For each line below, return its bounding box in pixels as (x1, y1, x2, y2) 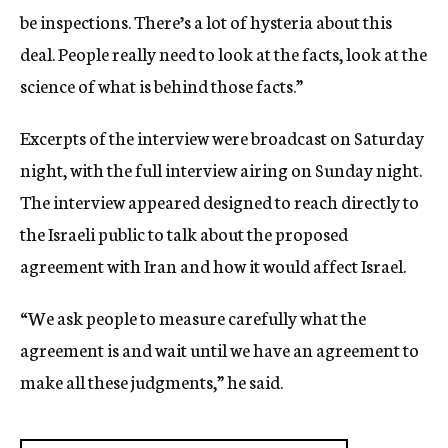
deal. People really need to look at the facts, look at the (20, 40, 427, 66)
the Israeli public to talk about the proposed (20, 220, 348, 246)
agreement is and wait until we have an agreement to (20, 336, 419, 362)
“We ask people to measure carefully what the (20, 304, 366, 330)
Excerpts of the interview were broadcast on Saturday (20, 124, 424, 150)
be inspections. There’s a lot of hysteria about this (20, 8, 392, 34)
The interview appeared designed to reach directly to (20, 188, 419, 214)
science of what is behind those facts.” (20, 72, 303, 98)
